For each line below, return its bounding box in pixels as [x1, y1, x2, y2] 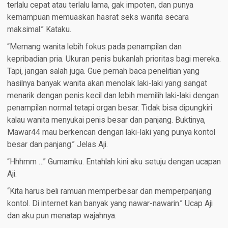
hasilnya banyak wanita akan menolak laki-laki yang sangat [7, 79, 207, 89]
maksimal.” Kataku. [7, 25, 71, 35]
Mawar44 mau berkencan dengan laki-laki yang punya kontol [7, 128, 215, 137]
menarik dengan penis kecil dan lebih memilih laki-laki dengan [7, 91, 219, 101]
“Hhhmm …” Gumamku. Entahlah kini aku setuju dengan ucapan [7, 157, 221, 167]
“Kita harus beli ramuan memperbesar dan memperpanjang [7, 187, 211, 196]
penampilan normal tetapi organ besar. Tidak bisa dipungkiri [7, 103, 212, 113]
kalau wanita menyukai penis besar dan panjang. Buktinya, [7, 116, 206, 125]
